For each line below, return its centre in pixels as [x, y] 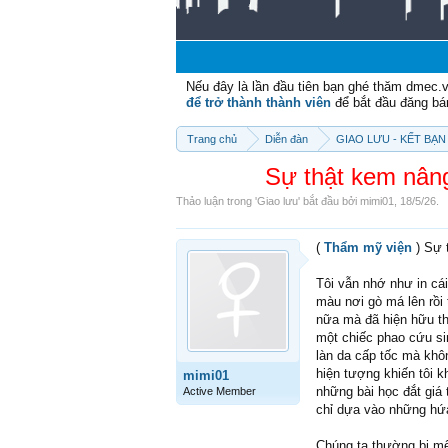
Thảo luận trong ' [216, 201]
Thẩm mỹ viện [368, 247]
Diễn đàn [286, 139]
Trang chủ [212, 139]
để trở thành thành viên [258, 102]
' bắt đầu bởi [329, 201]
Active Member [219, 391]
